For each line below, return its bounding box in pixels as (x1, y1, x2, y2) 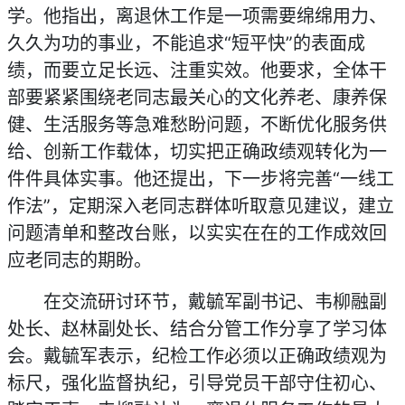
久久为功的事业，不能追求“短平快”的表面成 (7, 33, 365, 54)
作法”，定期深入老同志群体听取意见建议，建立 (7, 195, 394, 217)
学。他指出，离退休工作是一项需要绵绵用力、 (7, 5, 387, 27)
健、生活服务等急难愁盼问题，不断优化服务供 (7, 114, 387, 136)
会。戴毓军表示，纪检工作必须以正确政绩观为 (7, 345, 387, 367)
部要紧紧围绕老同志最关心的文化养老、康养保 (7, 87, 387, 108)
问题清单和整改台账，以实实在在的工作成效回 (7, 222, 387, 244)
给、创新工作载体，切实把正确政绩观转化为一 (7, 141, 387, 163)
